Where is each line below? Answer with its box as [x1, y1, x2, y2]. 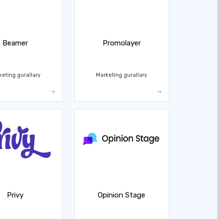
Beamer [2, 39, 28, 47]
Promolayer [102, 39, 141, 47]
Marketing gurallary [96, 71, 148, 78]
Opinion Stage [98, 191, 146, 199]
